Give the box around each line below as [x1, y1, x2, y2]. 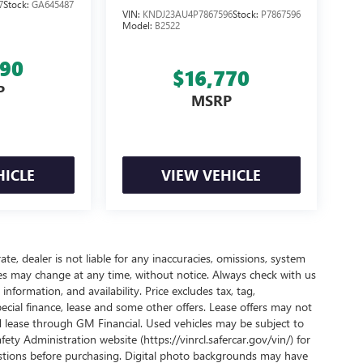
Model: [122, 19, 155, 32]
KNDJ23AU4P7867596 [142, 7, 233, 21]
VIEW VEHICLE [161, 165, 262, 186]
